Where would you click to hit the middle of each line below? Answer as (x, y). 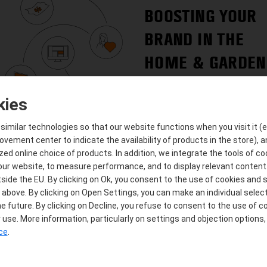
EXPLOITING (185, 213)
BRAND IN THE (194, 39)
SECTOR (171, 86)
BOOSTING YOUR (201, 16)
